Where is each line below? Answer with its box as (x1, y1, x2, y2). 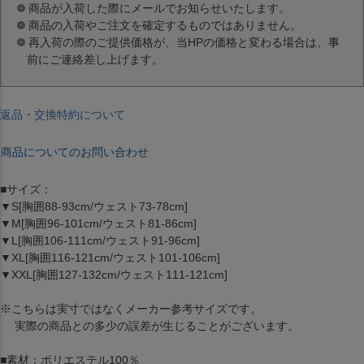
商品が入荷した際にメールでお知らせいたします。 (28, 2, 290, 15)
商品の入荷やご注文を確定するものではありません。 (28, 19, 301, 32)
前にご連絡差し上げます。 (27, 53, 163, 67)
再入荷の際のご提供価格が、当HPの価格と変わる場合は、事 (28, 36, 340, 50)
